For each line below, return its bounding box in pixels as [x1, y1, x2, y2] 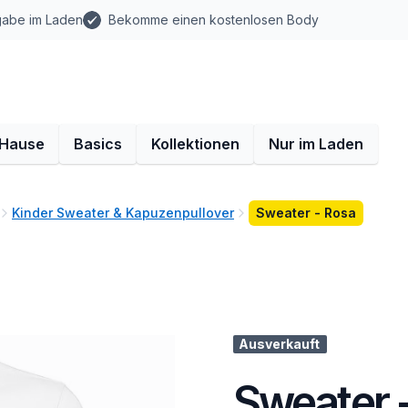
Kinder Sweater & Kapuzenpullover [12, 205, 234, 220]
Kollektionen [151, 135, 240, 153]
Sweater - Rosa [256, 205, 356, 220]
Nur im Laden [269, 135, 363, 153]
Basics [74, 135, 122, 153]
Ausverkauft [239, 336, 320, 352]
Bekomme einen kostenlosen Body [108, 12, 319, 27]
